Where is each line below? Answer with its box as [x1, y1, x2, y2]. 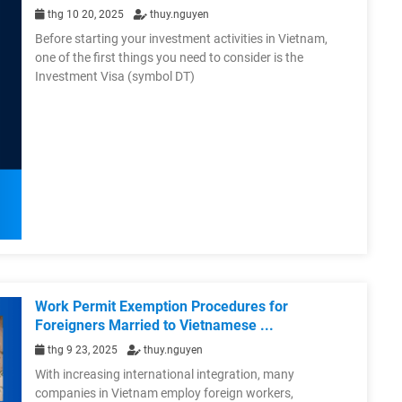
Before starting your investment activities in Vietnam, [35, 31, 328, 47]
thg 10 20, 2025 [45, 8, 127, 22]
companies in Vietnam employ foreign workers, [35, 385, 293, 400]
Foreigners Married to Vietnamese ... [35, 316, 274, 334]
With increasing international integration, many [35, 366, 294, 381]
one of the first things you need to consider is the [35, 50, 303, 66]
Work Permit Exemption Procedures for [35, 297, 288, 315]
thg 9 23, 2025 [45, 343, 120, 356]
